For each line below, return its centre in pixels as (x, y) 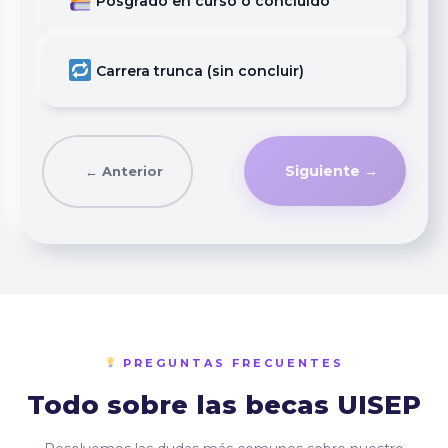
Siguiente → (331, 171)
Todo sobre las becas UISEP (224, 404)
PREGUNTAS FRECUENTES (230, 362)
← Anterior (124, 170)
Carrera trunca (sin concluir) (200, 71)
